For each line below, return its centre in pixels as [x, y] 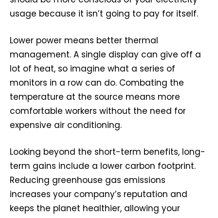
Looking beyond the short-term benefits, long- [108, 152]
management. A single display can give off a [105, 54]
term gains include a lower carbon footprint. [103, 166]
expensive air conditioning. [66, 125]
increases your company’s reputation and [99, 194]
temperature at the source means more [95, 97]
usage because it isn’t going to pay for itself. [104, 13]
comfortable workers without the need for [98, 111]
